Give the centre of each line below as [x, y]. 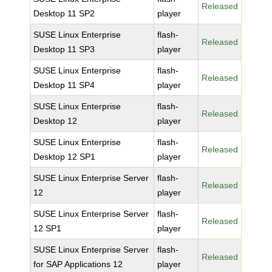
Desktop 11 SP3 [64, 49]
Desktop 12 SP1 [65, 157]
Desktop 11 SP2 [64, 13]
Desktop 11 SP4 [64, 85]
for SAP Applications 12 [78, 264]
